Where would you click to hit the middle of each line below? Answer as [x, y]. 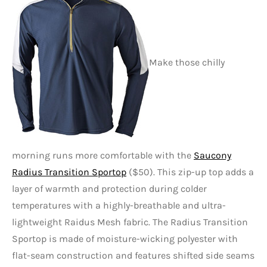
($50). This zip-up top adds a [190, 172]
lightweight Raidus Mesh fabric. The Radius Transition [130, 222]
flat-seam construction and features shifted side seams [133, 256]
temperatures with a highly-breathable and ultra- [119, 206]
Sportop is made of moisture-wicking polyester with [125, 239]
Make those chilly [187, 63]
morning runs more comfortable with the [103, 156]
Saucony [212, 156]
